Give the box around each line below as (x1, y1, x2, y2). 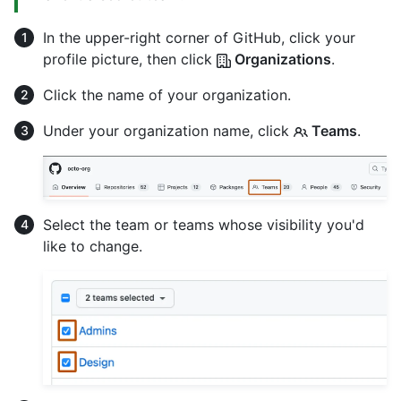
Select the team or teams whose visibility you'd (43, 215, 364, 234)
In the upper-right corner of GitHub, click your (43, 29, 355, 47)
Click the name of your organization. (43, 86, 291, 104)
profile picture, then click (43, 50, 217, 68)
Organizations (231, 50, 331, 68)
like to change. (43, 236, 142, 255)
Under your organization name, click (43, 122, 294, 140)
